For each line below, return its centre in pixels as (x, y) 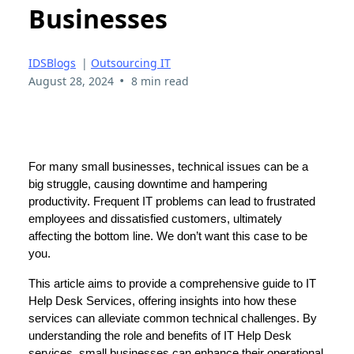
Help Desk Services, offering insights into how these (162, 301)
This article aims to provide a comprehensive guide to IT (172, 283)
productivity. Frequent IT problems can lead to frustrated (172, 201)
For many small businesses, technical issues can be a (168, 166)
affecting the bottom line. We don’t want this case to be (168, 236)
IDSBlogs (52, 62)
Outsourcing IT (131, 62)
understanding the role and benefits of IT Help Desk (160, 335)
